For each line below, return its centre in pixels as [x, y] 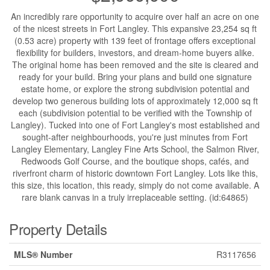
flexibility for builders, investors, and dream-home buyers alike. [135, 53]
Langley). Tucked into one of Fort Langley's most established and [135, 125]
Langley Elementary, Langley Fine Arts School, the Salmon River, [135, 149]
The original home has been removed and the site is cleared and [135, 65]
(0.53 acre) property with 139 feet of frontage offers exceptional [135, 41]
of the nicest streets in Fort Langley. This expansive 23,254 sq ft [135, 29]
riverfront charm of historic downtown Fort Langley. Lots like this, [135, 173]
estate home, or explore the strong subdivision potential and [135, 89]
